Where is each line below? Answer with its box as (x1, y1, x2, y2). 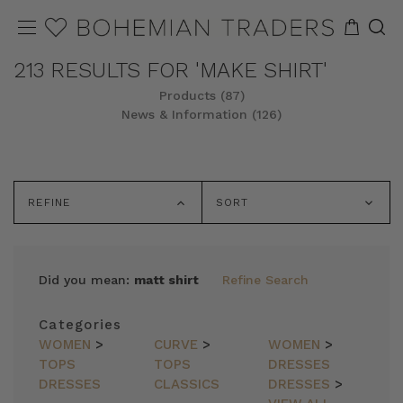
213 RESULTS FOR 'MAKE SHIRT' (13, 58, 327, 83)
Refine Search (222, 273, 309, 287)
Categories (39, 317, 122, 333)
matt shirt (134, 273, 199, 287)
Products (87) (158, 88, 245, 103)
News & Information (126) (121, 107, 282, 121)
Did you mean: (39, 273, 134, 287)
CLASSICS (153, 376, 219, 392)
